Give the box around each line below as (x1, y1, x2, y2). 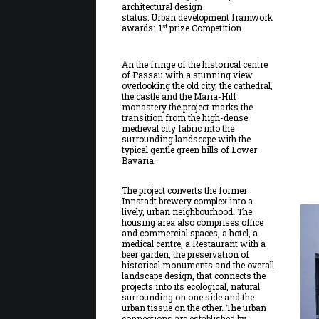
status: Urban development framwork (121, 11, 273, 23)
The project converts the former (121, 184, 247, 196)
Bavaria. (121, 155, 156, 166)
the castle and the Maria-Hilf (121, 90, 236, 102)
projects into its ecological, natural (121, 281, 260, 292)
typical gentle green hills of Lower (121, 144, 257, 155)
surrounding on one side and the (121, 291, 254, 303)
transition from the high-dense (121, 112, 248, 123)
